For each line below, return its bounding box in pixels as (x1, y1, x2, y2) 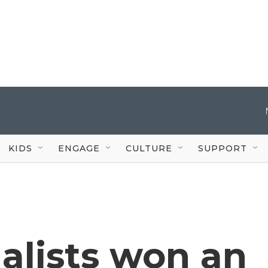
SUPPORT (198, 142, 247, 154)
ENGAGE (58, 142, 100, 154)
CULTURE (126, 142, 172, 154)
